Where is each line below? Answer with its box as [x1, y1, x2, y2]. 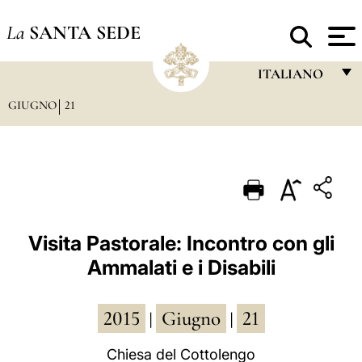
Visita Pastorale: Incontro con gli [27, 231, 335, 255]
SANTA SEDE [28, 20, 141, 44]
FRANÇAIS [256, 98, 318, 113]
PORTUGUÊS [256, 192, 332, 208]
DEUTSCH [256, 255, 316, 271]
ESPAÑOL [256, 224, 312, 239]
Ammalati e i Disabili [86, 255, 276, 280]
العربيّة [256, 318, 290, 334]
